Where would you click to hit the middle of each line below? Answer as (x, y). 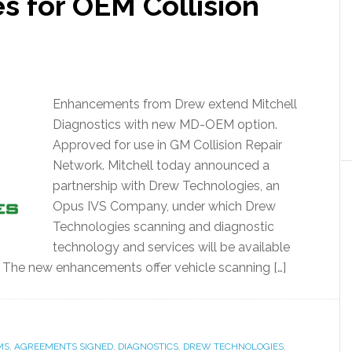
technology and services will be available (171, 247)
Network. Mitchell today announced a (161, 165)
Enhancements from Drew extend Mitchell (175, 104)
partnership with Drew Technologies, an (166, 186)
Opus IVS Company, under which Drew (164, 206)
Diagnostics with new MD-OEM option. (165, 125)
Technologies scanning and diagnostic (163, 227)
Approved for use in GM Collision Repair (167, 145)
